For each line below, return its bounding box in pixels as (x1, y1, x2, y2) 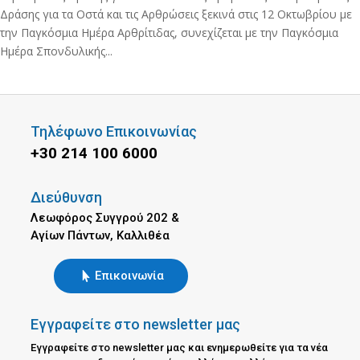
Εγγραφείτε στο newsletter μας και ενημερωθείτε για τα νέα (30, 342, 328, 354)
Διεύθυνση (30, 189, 102, 206)
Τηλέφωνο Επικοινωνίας (30, 123, 197, 140)
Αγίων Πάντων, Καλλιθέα (30, 228, 170, 243)
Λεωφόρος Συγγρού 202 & (30, 211, 179, 225)
